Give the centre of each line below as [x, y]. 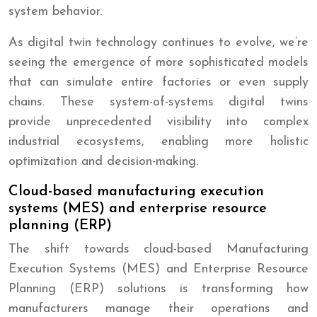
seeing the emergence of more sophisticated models [158, 62]
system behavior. [55, 11]
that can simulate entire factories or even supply [158, 82]
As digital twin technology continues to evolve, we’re [158, 42]
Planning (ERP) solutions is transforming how [158, 289]
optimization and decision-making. [103, 161]
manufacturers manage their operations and [158, 309]
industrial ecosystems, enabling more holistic [158, 142]
